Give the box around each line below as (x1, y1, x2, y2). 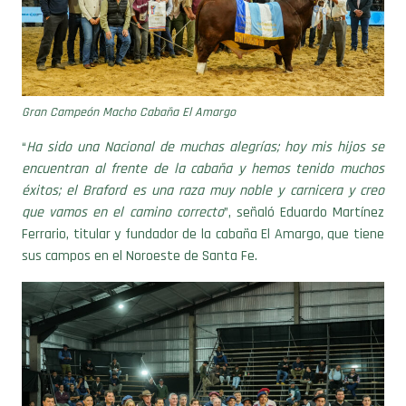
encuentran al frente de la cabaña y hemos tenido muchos (22, 130, 384, 150)
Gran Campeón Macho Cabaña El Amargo (22, 74, 236, 92)
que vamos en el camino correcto (22, 173, 224, 193)
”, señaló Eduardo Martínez (223, 173, 384, 193)
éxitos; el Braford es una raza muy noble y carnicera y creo (22, 151, 384, 171)
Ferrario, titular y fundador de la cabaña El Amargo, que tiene (22, 195, 384, 215)
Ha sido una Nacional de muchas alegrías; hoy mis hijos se (26, 108, 384, 128)
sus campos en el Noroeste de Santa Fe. (22, 217, 257, 237)
